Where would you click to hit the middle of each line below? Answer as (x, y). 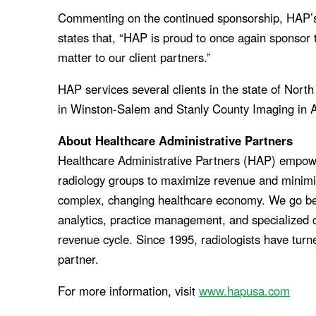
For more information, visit (129, 290)
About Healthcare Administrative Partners (176, 140)
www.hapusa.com (245, 290)
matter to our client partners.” (135, 57)
